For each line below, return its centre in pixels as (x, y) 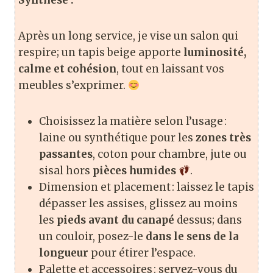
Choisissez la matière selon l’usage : (133, 122)
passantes (66, 154)
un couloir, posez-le (92, 237)
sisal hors (66, 171)
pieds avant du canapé (115, 220)
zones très (223, 138)
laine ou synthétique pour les (117, 138)
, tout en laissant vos (170, 69)
